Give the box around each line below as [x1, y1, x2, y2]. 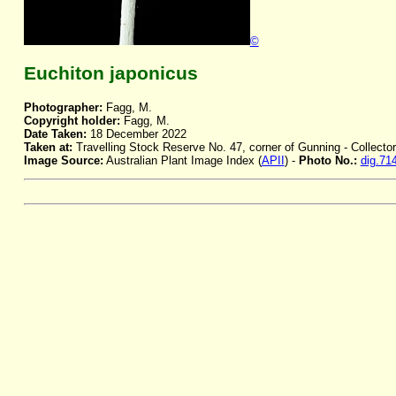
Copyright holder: [23, 114, 120, 128]
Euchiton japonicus [23, 63, 198, 85]
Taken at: [23, 141, 72, 155]
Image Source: [23, 154, 103, 168]
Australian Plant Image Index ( [103, 154, 262, 168]
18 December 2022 [86, 127, 187, 141]
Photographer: [23, 101, 103, 115]
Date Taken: [23, 127, 87, 141]
